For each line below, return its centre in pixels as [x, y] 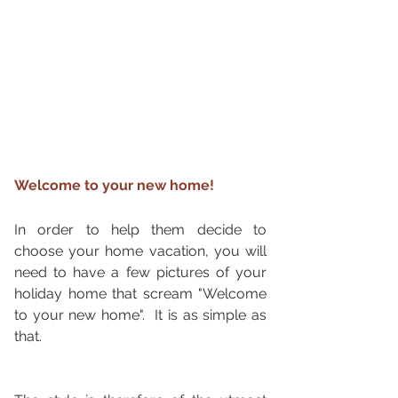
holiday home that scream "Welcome [140, 294]
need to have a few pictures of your [140, 273]
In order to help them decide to [140, 230]
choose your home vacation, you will [140, 251]
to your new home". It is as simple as [140, 315]
